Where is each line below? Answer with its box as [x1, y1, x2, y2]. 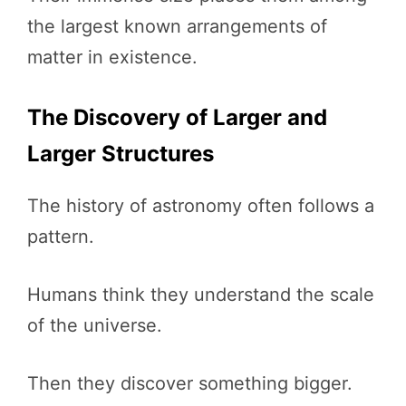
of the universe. [27, 314, 162, 336]
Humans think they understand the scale [27, 284, 374, 305]
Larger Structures [27, 140, 214, 167]
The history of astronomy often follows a [27, 195, 374, 217]
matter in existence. [27, 46, 198, 68]
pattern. [27, 226, 94, 247]
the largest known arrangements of [27, 15, 327, 37]
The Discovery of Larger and [27, 104, 327, 130]
